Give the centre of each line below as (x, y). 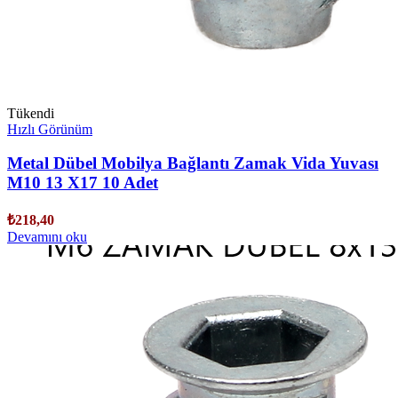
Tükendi (31, 113)
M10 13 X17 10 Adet (83, 183)
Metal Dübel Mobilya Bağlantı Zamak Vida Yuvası (193, 163)
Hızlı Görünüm (50, 129)
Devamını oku (47, 237)
